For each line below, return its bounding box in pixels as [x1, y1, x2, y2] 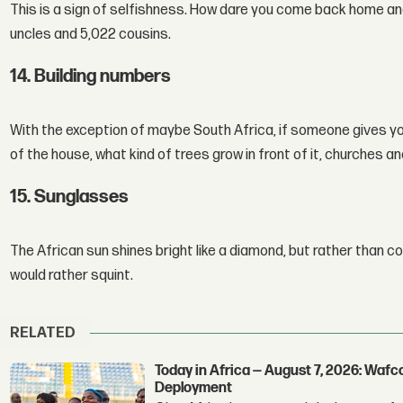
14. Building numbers [10, 65, 172, 87]
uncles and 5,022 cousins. [10, 26, 172, 44]
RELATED [10, 325, 76, 343]
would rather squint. [10, 267, 134, 285]
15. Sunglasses [10, 185, 130, 208]
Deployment [155, 379, 233, 397]
